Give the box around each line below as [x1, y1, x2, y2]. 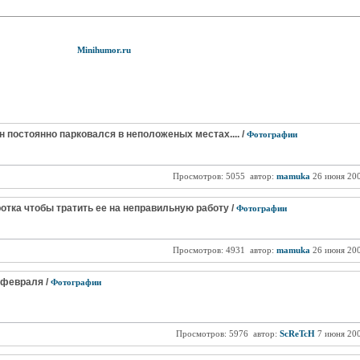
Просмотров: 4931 [170, 245, 247, 255]
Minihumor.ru [77, 45, 131, 55]
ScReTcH [279, 329, 315, 338]
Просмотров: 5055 [170, 171, 247, 181]
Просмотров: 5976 [173, 329, 251, 338]
